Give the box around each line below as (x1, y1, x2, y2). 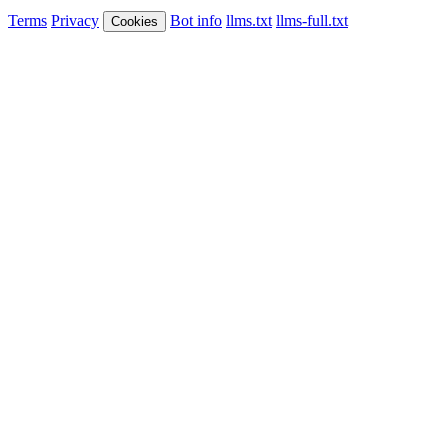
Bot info (170, 11, 222, 29)
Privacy (51, 11, 99, 29)
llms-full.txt (276, 11, 348, 29)
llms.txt (226, 11, 272, 29)
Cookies (111, 13, 158, 29)
